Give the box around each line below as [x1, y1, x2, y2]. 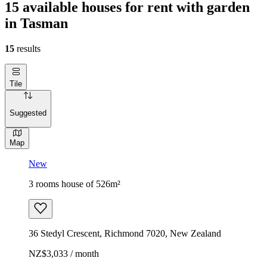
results [14, 43, 41, 54]
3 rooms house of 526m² [29, 178, 120, 189]
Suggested [10, 108, 46, 118]
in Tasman [5, 15, 68, 31]
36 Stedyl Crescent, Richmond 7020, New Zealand [29, 228, 221, 238]
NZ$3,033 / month [29, 248, 99, 259]
